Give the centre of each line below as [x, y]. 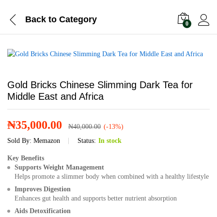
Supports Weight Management [59, 167]
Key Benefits [26, 158]
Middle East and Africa [55, 96]
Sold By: [20, 141]
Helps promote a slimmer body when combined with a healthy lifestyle [112, 177]
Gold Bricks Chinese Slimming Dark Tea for [100, 85]
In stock [110, 141]
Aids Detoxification [43, 211]
